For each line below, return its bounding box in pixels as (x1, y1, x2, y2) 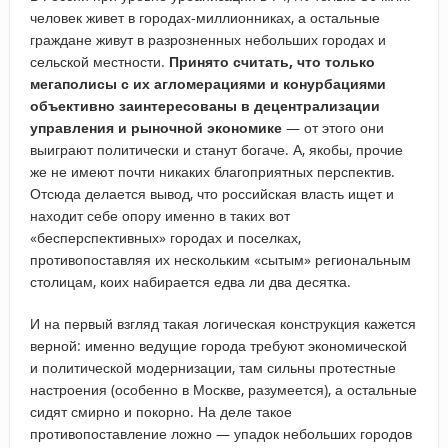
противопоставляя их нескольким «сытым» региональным (29, 249, 411, 269)
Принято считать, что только (168, 51, 375, 71)
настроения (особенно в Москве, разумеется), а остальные (29, 379, 417, 399)
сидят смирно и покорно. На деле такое (29, 401, 292, 421)
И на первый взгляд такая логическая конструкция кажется (29, 313, 416, 333)
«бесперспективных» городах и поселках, (29, 227, 301, 247)
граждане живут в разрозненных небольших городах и (29, 29, 386, 49)
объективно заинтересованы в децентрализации (29, 95, 380, 115)
